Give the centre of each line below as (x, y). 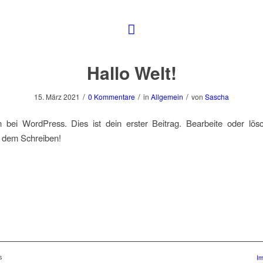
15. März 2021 (57, 96)
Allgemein (167, 96)
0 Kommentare (112, 96)
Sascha (217, 96)
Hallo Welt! (131, 72)
